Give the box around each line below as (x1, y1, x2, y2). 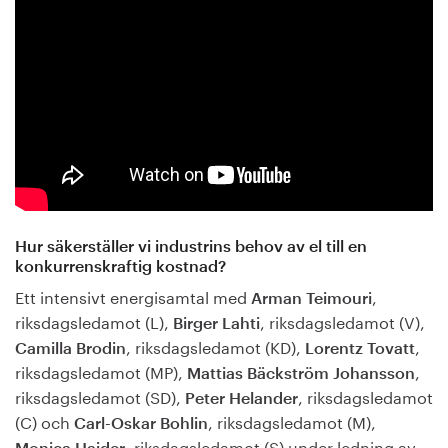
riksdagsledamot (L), (15, 307, 173, 333)
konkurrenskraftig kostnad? (15, 258, 226, 275)
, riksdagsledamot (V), (260, 307, 425, 333)
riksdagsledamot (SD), (15, 382, 185, 408)
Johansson (333, 365, 415, 382)
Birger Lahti (173, 315, 260, 332)
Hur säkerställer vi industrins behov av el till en (15, 238, 367, 255)
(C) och (15, 407, 74, 433)
